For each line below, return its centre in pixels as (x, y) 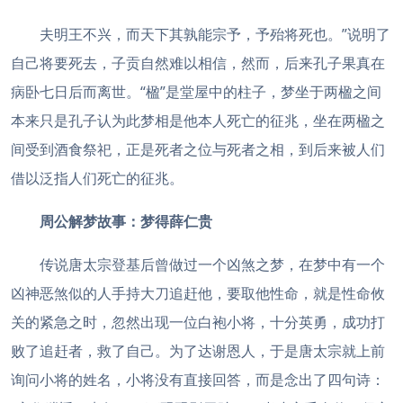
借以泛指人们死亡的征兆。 (97, 178)
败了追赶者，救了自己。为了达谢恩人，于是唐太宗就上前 (198, 351)
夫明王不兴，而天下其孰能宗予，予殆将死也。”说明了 (215, 34)
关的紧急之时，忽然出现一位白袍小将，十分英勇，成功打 (198, 322)
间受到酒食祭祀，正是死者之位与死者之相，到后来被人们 (198, 149)
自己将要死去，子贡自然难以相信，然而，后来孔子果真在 (198, 63)
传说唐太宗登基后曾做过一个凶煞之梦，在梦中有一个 (212, 264)
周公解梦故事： (90, 221)
